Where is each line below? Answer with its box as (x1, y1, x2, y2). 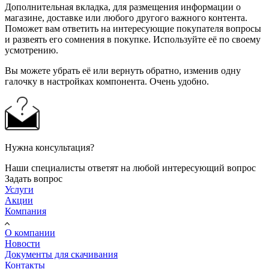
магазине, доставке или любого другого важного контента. (5, 12, 247, 23)
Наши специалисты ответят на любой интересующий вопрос (5, 162, 256, 173)
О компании (5, 227, 55, 238)
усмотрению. (5, 44, 58, 55)
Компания (5, 205, 46, 216)
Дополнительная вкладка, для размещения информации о (5, 1, 241, 12)
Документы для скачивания (5, 249, 118, 259)
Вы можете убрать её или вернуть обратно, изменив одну (5, 65, 241, 76)
